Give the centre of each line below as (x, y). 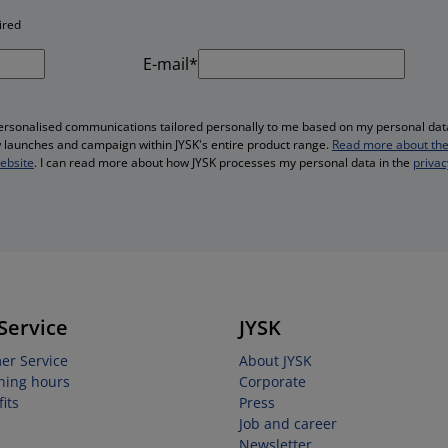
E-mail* (170, 64)
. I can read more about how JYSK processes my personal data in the (223, 162)
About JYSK (275, 360)
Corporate (272, 381)
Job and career (288, 423)
